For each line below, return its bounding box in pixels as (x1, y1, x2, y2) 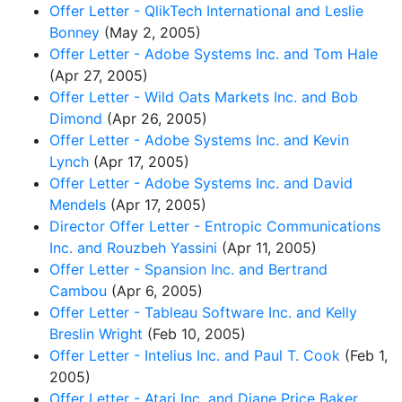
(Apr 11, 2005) (217, 238, 317, 257)
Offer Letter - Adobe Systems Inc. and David (49, 173, 353, 192)
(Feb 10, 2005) (143, 324, 246, 343)
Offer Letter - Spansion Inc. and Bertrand (49, 259, 328, 278)
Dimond (49, 109, 102, 127)
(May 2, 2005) (100, 22, 201, 41)
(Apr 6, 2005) (107, 281, 203, 300)
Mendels (49, 195, 106, 214)
